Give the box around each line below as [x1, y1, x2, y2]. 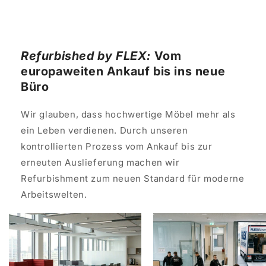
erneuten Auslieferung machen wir [21, 157, 180, 169]
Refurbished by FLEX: [21, 49, 151, 64]
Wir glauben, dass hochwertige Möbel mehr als [21, 109, 236, 121]
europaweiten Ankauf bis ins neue [21, 64, 226, 79]
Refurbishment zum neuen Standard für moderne [21, 173, 245, 185]
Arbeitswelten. [21, 189, 87, 201]
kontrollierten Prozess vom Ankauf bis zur [21, 141, 213, 153]
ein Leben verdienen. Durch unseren [21, 125, 188, 137]
